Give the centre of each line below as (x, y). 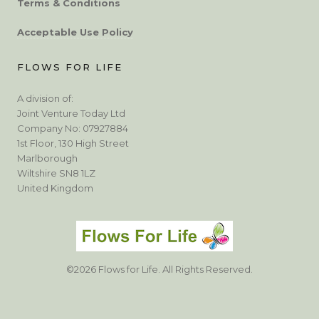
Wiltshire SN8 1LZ (56, 173)
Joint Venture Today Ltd (71, 113)
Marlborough (47, 158)
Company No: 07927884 (73, 128)
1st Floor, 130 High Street (73, 143)
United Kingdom (55, 188)
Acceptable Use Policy (75, 32)
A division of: (45, 98)
